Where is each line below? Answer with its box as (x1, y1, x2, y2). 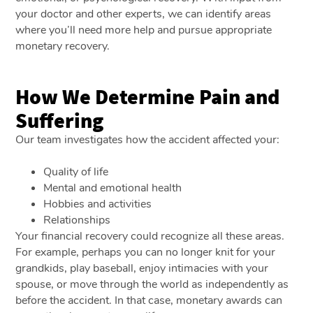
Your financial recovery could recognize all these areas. (15, 228, 285, 244)
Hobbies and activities (43, 196, 152, 212)
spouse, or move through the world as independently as (15, 276, 289, 292)
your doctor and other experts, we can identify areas (15, 6, 272, 22)
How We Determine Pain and (15, 82, 280, 110)
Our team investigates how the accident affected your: (15, 131, 280, 147)
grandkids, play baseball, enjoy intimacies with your (15, 260, 269, 276)
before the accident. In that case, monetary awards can (15, 292, 283, 308)
